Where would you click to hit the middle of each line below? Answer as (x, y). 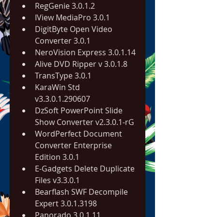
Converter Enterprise (73, 145)
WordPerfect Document (78, 134)
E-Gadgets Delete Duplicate (85, 169)
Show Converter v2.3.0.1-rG (85, 122)
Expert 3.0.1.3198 (66, 203)
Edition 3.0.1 (57, 157)
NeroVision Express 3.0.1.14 (85, 52)
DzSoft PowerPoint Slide (79, 110)
